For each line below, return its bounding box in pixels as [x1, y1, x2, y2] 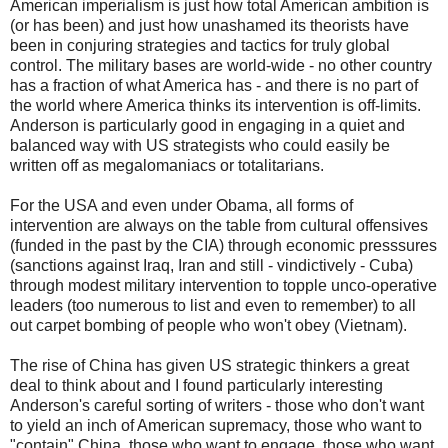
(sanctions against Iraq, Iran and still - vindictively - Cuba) [10, 257, 413, 275]
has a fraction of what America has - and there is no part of [10, 77, 418, 95]
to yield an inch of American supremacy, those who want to [10, 417, 422, 435]
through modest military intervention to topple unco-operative [10, 277, 437, 295]
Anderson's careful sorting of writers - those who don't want [10, 397, 424, 415]
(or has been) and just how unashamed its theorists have [10, 17, 409, 35]
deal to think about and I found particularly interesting [10, 377, 383, 395]
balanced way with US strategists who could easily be [10, 137, 390, 155]
